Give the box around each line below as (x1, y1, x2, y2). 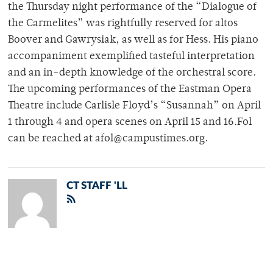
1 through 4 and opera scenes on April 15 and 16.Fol (8, 117, 252, 129)
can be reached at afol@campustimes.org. (8, 133, 208, 145)
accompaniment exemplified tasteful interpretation (8, 51, 255, 63)
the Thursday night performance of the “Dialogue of (8, 2, 257, 13)
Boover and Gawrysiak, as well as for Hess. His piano (8, 35, 258, 46)
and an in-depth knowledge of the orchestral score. (8, 68, 256, 79)
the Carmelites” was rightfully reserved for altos (8, 18, 238, 30)
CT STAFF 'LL (66, 180, 127, 191)
